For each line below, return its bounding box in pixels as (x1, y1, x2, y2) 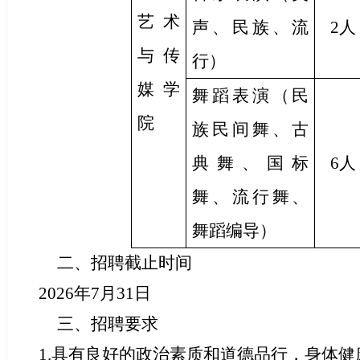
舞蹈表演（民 (192, 85, 309, 105)
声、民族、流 (192, 17, 309, 37)
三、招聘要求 (56, 313, 158, 333)
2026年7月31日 (22, 283, 151, 303)
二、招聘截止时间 (56, 252, 192, 272)
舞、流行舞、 (192, 186, 309, 207)
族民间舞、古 (192, 119, 309, 139)
